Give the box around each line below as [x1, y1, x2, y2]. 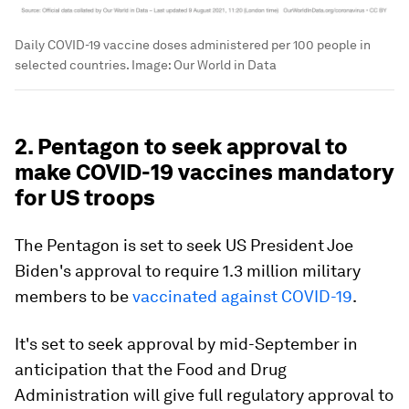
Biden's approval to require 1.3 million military [15, 260, 361, 280]
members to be [15, 286, 132, 306]
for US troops [15, 184, 155, 211]
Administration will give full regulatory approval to [15, 384, 393, 404]
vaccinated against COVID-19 [132, 286, 352, 306]
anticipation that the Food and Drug [15, 359, 287, 379]
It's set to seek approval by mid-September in [15, 333, 358, 353]
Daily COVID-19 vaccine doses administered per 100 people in [15, 37, 371, 52]
